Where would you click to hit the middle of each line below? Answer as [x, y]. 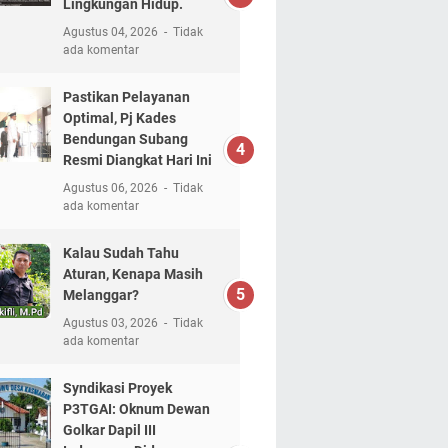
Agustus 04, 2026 [111, 31]
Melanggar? [100, 294]
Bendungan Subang [125, 138]
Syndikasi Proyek [117, 387]
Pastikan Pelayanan [126, 96]
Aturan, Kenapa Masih [132, 273]
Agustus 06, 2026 [111, 187]
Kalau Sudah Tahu [120, 252]
